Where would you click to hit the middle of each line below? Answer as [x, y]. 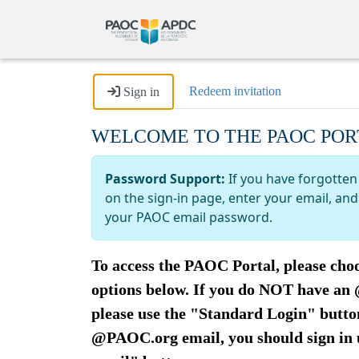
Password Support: [165, 178]
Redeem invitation [235, 91]
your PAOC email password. [189, 217]
